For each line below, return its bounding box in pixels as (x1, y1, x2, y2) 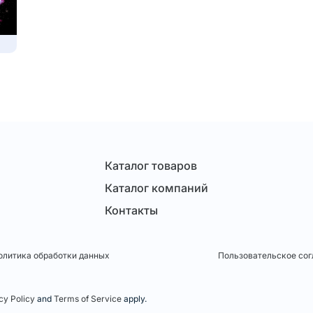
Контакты (105, 203, 158, 218)
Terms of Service (54, 293, 122, 305)
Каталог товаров (105, 159, 197, 173)
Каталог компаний (105, 181, 208, 196)
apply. (122, 293, 147, 305)
